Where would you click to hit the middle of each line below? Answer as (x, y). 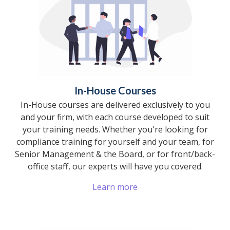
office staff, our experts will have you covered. (115, 166)
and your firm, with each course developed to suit (115, 117)
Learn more (115, 187)
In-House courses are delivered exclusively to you (115, 104)
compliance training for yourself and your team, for (115, 141)
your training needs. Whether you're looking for (115, 129)
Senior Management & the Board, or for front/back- (115, 154)
